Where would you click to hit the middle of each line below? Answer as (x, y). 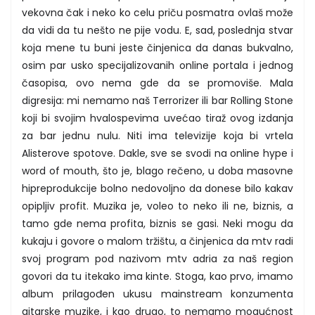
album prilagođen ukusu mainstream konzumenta (157, 294)
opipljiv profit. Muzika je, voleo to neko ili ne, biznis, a (157, 206)
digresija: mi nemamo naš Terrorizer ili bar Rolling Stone (157, 100)
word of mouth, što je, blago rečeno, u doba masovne (157, 171)
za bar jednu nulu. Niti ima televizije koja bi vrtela (157, 135)
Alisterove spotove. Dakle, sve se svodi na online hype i (157, 153)
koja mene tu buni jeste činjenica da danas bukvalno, (157, 47)
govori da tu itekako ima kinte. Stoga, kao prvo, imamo (157, 276)
